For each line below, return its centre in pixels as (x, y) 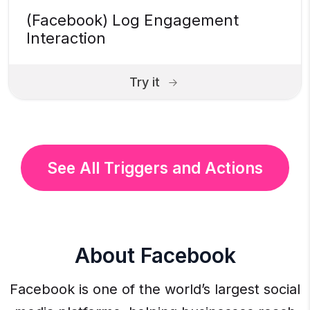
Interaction (66, 38)
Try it (145, 82)
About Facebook (155, 256)
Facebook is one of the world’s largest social (155, 290)
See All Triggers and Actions (155, 168)
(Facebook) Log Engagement (133, 20)
